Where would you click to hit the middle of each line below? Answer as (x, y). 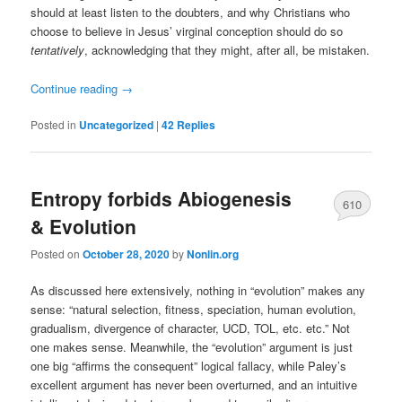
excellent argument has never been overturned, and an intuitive (194, 385)
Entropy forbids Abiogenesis (162, 198)
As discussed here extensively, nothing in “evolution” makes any (198, 291)
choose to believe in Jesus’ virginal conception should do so (187, 31)
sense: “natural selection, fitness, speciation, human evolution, (194, 310)
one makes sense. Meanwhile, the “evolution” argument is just (192, 347)
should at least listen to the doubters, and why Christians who (191, 13)
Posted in (54, 124)
